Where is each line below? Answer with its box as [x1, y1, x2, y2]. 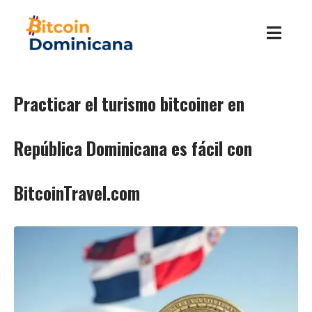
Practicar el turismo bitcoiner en [14, 91, 244, 117]
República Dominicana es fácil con [14, 135, 252, 162]
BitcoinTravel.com [14, 180, 140, 206]
